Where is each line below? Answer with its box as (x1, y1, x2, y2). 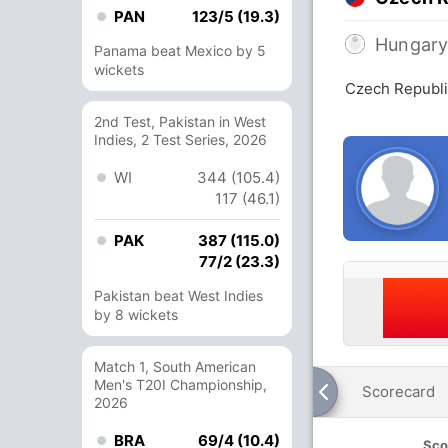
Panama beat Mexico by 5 (94, 42, 266, 59)
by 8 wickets (94, 306, 178, 323)
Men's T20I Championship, (94, 376, 267, 393)
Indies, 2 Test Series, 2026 (94, 131, 267, 148)
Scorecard (362, 382, 435, 401)
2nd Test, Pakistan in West (94, 113, 266, 130)
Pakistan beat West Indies (94, 287, 263, 304)
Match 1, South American (94, 358, 256, 375)
